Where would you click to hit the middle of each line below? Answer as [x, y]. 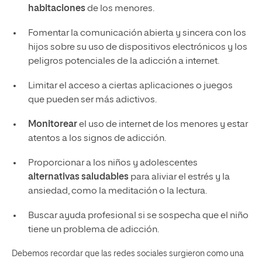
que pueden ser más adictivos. [92, 100]
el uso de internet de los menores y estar [162, 124]
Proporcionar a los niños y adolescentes [113, 163]
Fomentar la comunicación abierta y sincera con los [137, 33]
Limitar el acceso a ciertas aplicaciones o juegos [130, 86]
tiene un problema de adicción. [93, 230]
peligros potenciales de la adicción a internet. [123, 61]
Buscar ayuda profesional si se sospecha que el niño [138, 216]
